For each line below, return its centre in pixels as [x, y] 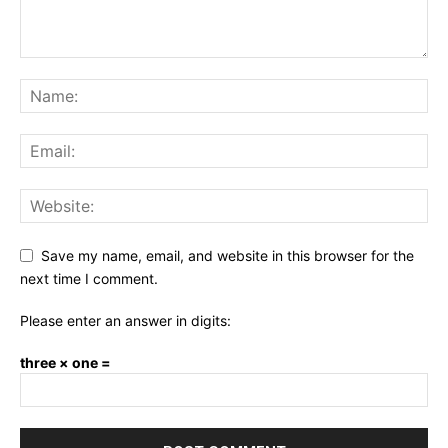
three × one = [65, 363]
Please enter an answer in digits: [125, 321]
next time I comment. [89, 279]
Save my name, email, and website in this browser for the [227, 256]
